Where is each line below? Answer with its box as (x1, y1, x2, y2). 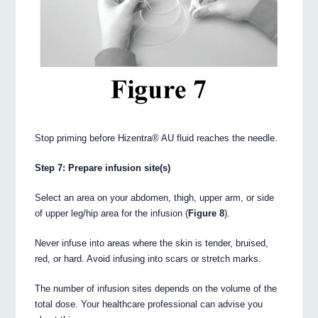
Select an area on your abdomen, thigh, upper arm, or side (35, 192, 275, 203)
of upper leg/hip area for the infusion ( (35, 207, 189, 219)
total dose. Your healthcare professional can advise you (35, 298, 263, 309)
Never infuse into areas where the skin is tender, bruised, (35, 237, 269, 248)
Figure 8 (188, 207, 225, 219)
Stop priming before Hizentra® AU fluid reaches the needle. (35, 132, 278, 143)
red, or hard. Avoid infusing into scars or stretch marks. (35, 253, 262, 264)
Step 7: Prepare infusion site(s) (35, 162, 171, 173)
